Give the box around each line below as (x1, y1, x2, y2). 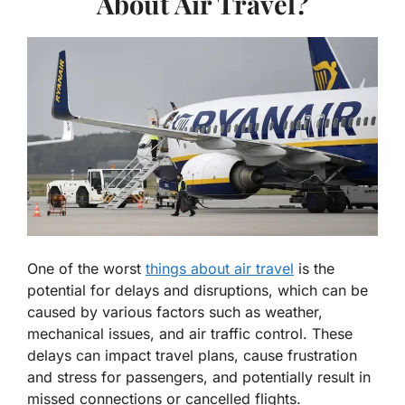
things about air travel (146, 259, 294, 278)
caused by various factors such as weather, (27, 303, 323, 322)
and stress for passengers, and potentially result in (27, 368, 371, 387)
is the (294, 259, 334, 278)
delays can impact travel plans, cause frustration (27, 346, 357, 365)
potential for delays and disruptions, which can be (27, 281, 368, 300)
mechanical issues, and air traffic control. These (27, 325, 353, 344)
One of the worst (27, 259, 146, 278)
